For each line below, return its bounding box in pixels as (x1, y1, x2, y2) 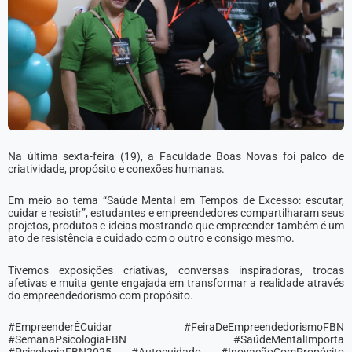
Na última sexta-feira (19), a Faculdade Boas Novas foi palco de (8, 149, 344, 163)
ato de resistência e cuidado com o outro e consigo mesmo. (8, 232, 297, 245)
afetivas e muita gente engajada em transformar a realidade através (8, 276, 344, 289)
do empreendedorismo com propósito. (8, 288, 196, 302)
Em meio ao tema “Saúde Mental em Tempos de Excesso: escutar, (8, 194, 344, 207)
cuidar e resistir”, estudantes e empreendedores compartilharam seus (8, 207, 344, 220)
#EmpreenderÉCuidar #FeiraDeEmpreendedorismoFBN (8, 321, 344, 334)
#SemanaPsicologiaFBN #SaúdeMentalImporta (8, 333, 344, 346)
